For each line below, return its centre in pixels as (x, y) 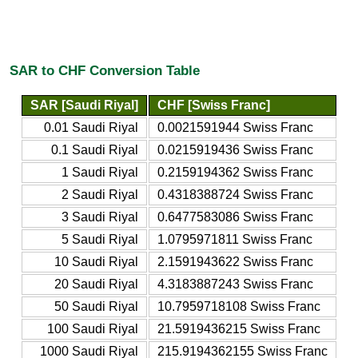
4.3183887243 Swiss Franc (235, 284)
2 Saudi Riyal (100, 194)
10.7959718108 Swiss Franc (239, 306)
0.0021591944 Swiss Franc (235, 127)
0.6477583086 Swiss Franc (235, 217)
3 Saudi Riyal (100, 217)
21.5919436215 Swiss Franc (239, 328)
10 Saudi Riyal (96, 261)
